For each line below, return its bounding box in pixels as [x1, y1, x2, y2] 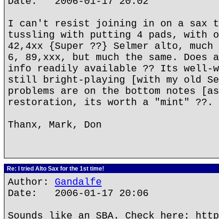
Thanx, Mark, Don [8, 119, 102, 131]
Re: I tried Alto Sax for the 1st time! [5, 165, 104, 172]
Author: [8, 176, 55, 188]
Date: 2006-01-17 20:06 [8, 188, 149, 199]
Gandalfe [55, 176, 102, 188]
